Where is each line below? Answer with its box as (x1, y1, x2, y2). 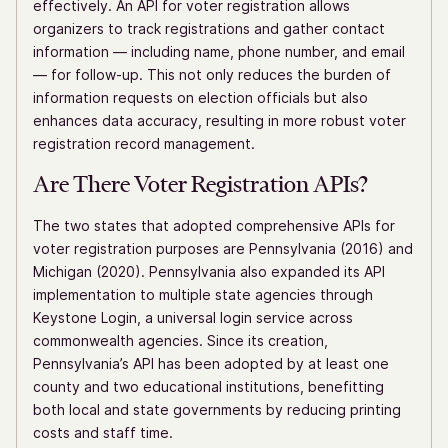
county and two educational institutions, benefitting (33, 377, 384, 395)
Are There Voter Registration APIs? (33, 168, 368, 199)
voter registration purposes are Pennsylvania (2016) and (33, 239, 413, 257)
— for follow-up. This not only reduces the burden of (33, 65, 391, 83)
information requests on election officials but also (33, 88, 368, 106)
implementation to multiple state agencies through (33, 285, 373, 303)
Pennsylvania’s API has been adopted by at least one (33, 354, 389, 372)
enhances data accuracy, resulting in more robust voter (33, 111, 406, 129)
